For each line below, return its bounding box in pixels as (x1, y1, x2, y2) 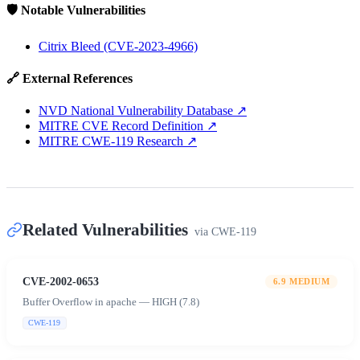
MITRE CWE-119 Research (39, 133, 183, 148)
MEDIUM (289, 276, 330, 287)
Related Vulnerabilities (22, 219, 188, 239)
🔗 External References (6, 71, 133, 85)
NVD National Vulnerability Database (39, 103, 233, 117)
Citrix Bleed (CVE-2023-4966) (39, 39, 198, 54)
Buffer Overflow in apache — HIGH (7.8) (22, 296, 199, 308)
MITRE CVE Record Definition (39, 118, 203, 133)
